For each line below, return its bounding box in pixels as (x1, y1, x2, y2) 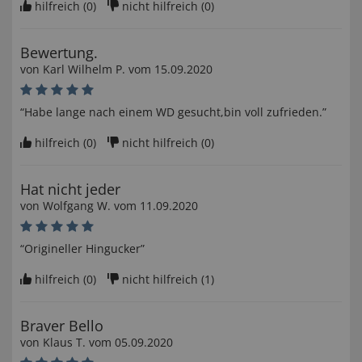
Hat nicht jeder (20, 179, 120, 200)
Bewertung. (20, 43, 98, 63)
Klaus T (43, 335, 82, 351)
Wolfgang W (43, 198, 107, 214)
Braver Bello (20, 316, 103, 336)
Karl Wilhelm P (43, 61, 122, 78)
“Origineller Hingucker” (20, 241, 145, 257)
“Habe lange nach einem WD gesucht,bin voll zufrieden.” (20, 104, 326, 120)
